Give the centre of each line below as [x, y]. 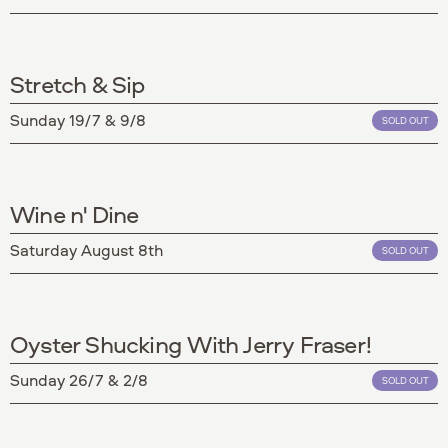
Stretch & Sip [78, 83]
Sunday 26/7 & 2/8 [79, 379]
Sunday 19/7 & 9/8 [78, 119]
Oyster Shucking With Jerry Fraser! [191, 343]
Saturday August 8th [86, 249]
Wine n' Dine [74, 213]
